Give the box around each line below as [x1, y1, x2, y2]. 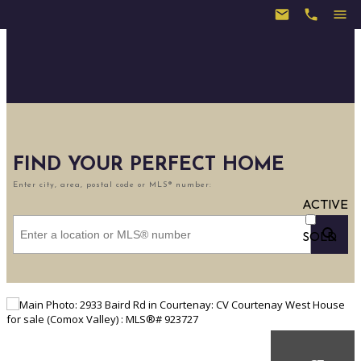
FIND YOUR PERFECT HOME [13, 156, 284, 176]
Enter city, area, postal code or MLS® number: [13, 180, 212, 189]
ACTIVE [302, 196, 348, 213]
